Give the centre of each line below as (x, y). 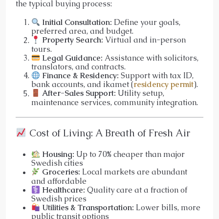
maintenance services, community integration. (115, 102)
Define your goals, (146, 22)
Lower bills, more (167, 208)
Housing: (58, 154)
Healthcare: (64, 190)
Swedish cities (57, 163)
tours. (42, 49)
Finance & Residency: (81, 76)
